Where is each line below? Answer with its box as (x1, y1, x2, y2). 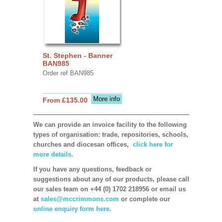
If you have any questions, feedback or (33, 165, 152, 173)
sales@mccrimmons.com (40, 195, 119, 203)
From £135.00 (42, 96, 88, 104)
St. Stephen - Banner (42, 51, 112, 59)
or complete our (118, 195, 170, 203)
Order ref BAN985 (42, 69, 94, 77)
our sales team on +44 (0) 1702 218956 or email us (33, 185, 186, 193)
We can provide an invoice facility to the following (33, 120, 187, 128)
